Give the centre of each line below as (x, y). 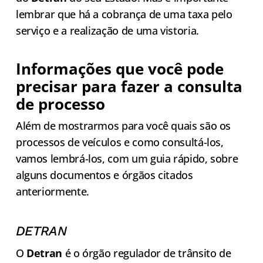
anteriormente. (52, 192)
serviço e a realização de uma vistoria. (107, 31)
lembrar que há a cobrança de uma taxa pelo (124, 14)
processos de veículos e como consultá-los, (119, 142)
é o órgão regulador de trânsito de (147, 253)
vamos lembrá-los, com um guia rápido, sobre (127, 159)
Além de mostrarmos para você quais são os (123, 126)
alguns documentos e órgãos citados (104, 175)
